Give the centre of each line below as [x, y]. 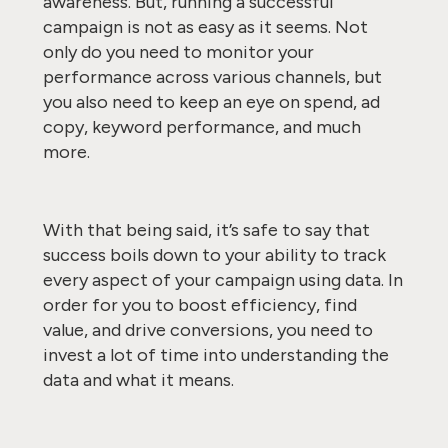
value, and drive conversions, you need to [207, 330]
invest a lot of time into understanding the [215, 355]
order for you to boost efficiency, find [199, 305]
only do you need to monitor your [178, 52]
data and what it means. [140, 380]
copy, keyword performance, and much [201, 127]
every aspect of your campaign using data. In [222, 280]
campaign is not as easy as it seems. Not [205, 27]
